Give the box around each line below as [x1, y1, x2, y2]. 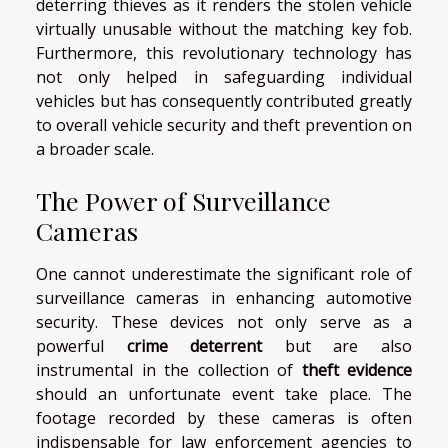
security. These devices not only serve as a [36, 311, 412, 334]
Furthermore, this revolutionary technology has [36, 42, 412, 65]
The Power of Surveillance [36, 184, 331, 218]
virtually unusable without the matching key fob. [36, 18, 412, 41]
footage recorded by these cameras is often [36, 407, 412, 430]
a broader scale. [36, 138, 154, 161]
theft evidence [301, 359, 412, 382]
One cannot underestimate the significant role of [36, 263, 412, 286]
